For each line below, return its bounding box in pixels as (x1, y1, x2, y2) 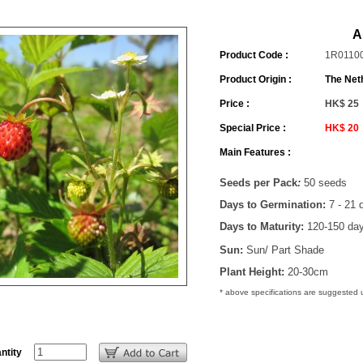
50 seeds (303, 177, 347, 189)
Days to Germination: (219, 199, 326, 211)
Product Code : (219, 49, 288, 61)
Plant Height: (219, 266, 288, 278)
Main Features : (219, 147, 291, 158)
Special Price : (219, 122, 286, 134)
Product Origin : (219, 74, 292, 85)
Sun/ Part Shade (246, 244, 324, 256)
